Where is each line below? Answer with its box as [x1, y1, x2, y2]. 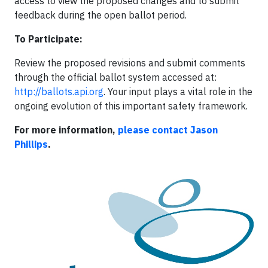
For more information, [14, 123, 118, 136]
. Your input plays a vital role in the [103, 85, 252, 98]
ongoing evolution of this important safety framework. [14, 99, 248, 112]
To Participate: [14, 32, 83, 45]
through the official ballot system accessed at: [14, 71, 217, 83]
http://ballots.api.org [14, 85, 103, 98]
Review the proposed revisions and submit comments [14, 56, 245, 69]
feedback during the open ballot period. [14, 8, 187, 21]
